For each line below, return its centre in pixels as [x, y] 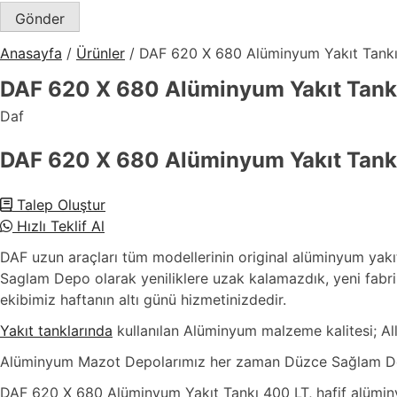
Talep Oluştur [59, 204]
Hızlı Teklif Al [58, 226]
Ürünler [101, 53]
